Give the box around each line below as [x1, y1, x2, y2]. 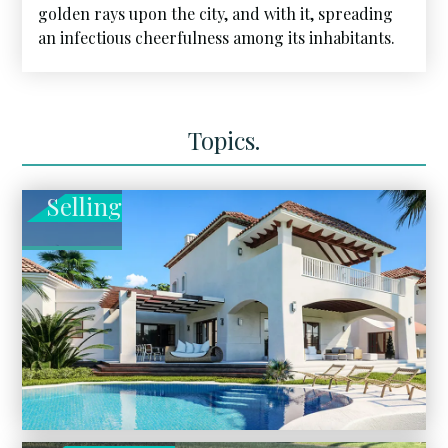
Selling [45, 190, 122, 222]
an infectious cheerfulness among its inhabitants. [38, 27, 396, 48]
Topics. [188, 124, 260, 156]
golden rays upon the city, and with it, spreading [38, 3, 394, 24]
